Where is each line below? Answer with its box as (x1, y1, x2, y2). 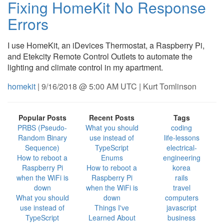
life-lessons (163, 132, 199, 142)
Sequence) (25, 142, 60, 152)
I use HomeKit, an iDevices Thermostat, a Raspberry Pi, (7, 39, 204, 51)
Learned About (88, 212, 135, 222)
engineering (162, 152, 200, 162)
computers (164, 192, 198, 202)
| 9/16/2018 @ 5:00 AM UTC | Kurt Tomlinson (35, 80, 196, 92)
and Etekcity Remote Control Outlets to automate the (7, 50, 192, 62)
